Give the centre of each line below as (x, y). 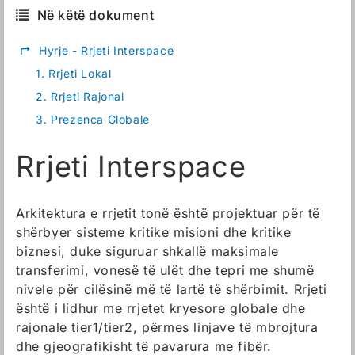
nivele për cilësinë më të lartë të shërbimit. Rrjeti (172, 289)
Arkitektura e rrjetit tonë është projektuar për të (168, 213)
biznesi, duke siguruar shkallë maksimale (148, 251)
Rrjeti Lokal (80, 73)
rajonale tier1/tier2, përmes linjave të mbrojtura (167, 327)
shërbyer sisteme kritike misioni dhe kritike (154, 232)
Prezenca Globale (100, 119)
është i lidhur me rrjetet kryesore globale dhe (161, 308)
